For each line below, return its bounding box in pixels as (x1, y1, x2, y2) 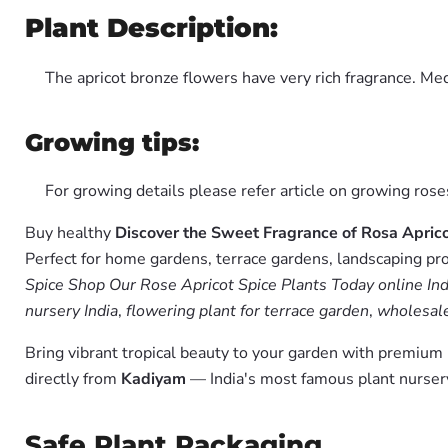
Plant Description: (25, 12, 278, 44)
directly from (25, 368, 121, 390)
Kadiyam (121, 368, 186, 390)
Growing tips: (25, 128, 199, 157)
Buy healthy (25, 222, 115, 244)
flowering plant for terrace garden (126, 300, 369, 322)
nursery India (25, 300, 118, 322)
